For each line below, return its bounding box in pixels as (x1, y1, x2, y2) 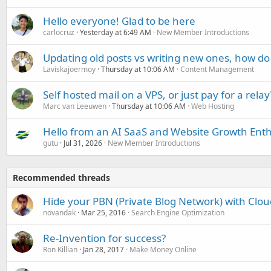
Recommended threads (13, 172, 110, 183)
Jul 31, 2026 (64, 138, 102, 148)
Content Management (180, 64, 254, 74)
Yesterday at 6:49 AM (80, 27, 151, 38)
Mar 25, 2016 (81, 207, 126, 218)
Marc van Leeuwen (43, 101, 106, 111)
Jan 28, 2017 (83, 244, 124, 255)
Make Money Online (129, 244, 197, 255)
